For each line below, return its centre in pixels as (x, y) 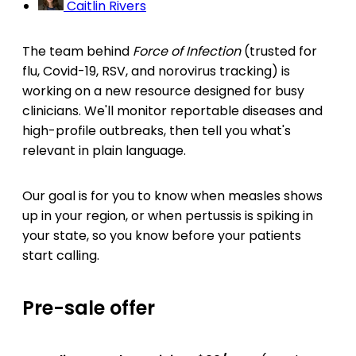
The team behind (77, 52)
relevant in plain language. (104, 151)
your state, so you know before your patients (162, 236)
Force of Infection (188, 52)
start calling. (61, 256)
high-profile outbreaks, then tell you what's (157, 131)
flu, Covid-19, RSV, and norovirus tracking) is (156, 72)
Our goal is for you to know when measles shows (172, 196)
